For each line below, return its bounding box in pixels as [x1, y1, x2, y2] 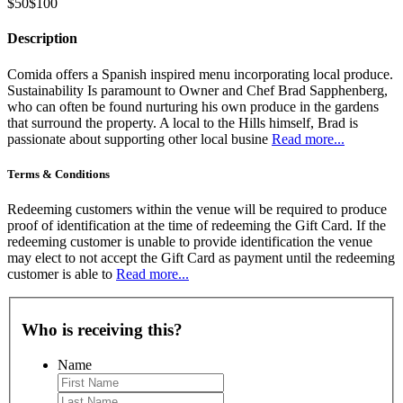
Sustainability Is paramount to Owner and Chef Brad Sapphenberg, [7, 82, 388, 98]
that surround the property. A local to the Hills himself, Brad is [7, 114, 358, 130]
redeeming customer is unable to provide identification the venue [7, 233, 372, 249]
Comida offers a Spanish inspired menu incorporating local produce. [7, 66, 393, 82]
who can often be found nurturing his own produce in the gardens [7, 98, 379, 114]
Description [7, 31, 77, 47]
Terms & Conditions [7, 166, 110, 181]
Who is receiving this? [22, 320, 183, 340]
